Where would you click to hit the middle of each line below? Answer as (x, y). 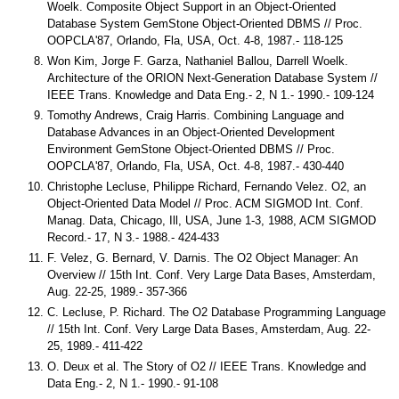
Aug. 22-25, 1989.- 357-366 (117, 292)
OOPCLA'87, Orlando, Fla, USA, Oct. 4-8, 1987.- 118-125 (195, 41)
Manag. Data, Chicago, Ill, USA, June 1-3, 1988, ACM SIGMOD (212, 221)
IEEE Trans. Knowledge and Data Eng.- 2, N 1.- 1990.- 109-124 (211, 95)
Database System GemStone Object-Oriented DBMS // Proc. (205, 24)
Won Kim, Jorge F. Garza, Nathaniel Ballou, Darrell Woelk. (198, 61)
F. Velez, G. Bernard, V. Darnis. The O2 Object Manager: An (203, 258)
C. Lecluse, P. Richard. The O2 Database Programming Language (216, 313)
